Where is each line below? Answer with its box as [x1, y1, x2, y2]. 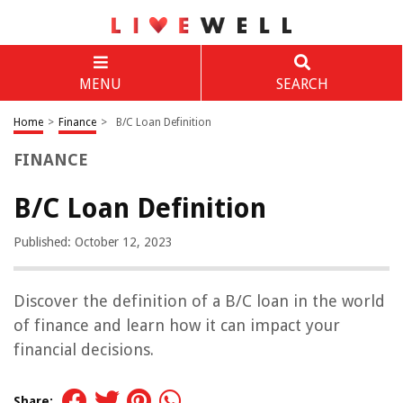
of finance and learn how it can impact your [13, 316, 340, 335]
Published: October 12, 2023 [13, 235, 173, 249]
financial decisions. [13, 340, 154, 359]
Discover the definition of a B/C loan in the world [13, 291, 385, 310]
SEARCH [275, 76, 328, 93]
